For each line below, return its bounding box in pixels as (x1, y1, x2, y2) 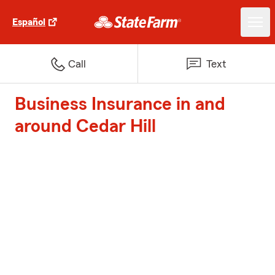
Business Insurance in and (15, 95, 225, 114)
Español (12, 17, 45, 27)
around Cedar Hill (15, 117, 156, 136)
